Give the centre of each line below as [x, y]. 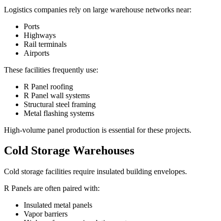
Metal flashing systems [59, 113]
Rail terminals [45, 44]
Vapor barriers [46, 214]
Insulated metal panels [58, 205]
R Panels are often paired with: [52, 188]
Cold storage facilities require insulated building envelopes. [95, 172]
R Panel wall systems [57, 95]
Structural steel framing [60, 104]
